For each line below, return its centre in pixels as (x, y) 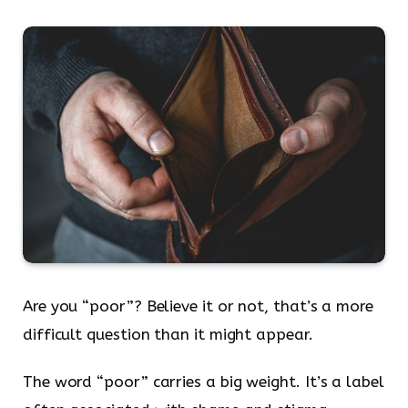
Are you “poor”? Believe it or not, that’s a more (198, 306)
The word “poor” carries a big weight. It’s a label (204, 381)
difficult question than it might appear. (168, 335)
